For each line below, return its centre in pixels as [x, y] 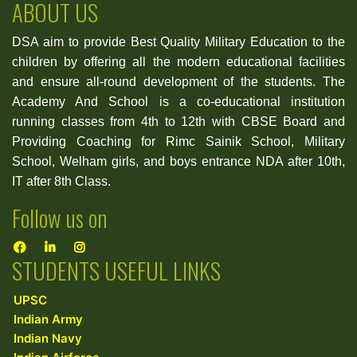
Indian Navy [48, 338]
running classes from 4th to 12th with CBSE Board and [178, 121]
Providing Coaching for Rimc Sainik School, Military [178, 141]
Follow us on [60, 217]
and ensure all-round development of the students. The [178, 81]
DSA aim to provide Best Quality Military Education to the [178, 41]
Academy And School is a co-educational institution [178, 101]
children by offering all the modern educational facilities [178, 61]
